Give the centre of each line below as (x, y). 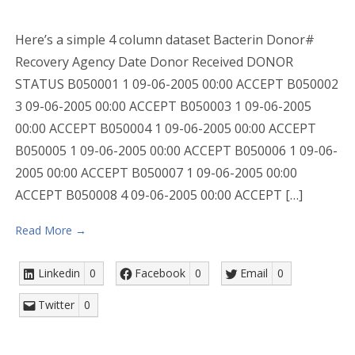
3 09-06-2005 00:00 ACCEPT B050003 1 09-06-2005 (163, 106)
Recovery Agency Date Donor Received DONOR (154, 62)
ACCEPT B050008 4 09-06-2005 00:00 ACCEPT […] (158, 195)
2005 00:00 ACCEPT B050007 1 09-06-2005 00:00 (156, 173)
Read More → (50, 230)
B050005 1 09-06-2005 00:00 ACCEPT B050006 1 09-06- (176, 151)
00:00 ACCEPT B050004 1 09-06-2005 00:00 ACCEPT (165, 128)
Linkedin (59, 273)
